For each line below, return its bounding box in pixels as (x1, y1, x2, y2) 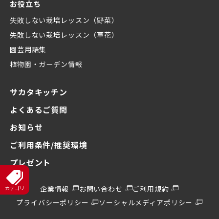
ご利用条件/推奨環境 (10, 139, 88, 151)
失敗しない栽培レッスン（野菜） (10, 15, 119, 25)
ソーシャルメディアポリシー (99, 197, 193, 208)
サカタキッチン (10, 86, 67, 98)
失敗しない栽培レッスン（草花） (10, 30, 119, 40)
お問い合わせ (79, 184, 123, 194)
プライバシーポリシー (16, 197, 89, 208)
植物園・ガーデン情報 (10, 59, 83, 69)
